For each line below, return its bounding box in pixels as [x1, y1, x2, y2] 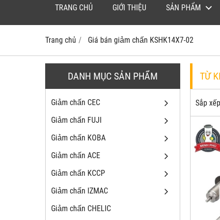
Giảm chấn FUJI [51, 115, 102, 125]
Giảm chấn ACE [51, 151, 100, 161]
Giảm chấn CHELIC [51, 204, 111, 214]
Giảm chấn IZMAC [51, 186, 108, 196]
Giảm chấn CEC [51, 98, 100, 108]
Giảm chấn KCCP [51, 168, 105, 178]
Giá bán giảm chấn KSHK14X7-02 [88, 35, 193, 45]
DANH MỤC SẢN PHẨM [68, 70, 158, 82]
